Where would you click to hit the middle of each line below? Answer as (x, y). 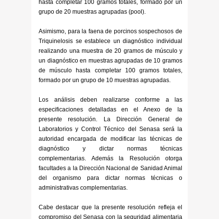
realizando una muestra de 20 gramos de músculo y (110, 51)
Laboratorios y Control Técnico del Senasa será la (110, 129)
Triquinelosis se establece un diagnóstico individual (110, 41)
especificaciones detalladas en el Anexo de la (110, 109)
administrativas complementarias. (83, 187)
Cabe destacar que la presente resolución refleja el (110, 207)
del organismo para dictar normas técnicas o (110, 178)
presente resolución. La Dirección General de (110, 119)
